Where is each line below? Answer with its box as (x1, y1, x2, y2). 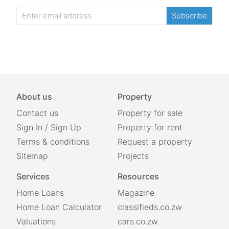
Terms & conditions (16, 136, 89, 147)
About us (16, 91, 52, 102)
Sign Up (51, 122, 81, 132)
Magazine (118, 188, 154, 198)
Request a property (118, 136, 192, 147)
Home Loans (16, 188, 64, 198)
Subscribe (172, 11, 207, 20)
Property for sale (118, 108, 182, 118)
